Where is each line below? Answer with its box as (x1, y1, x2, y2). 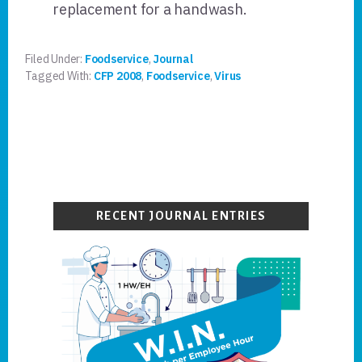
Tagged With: (25, 68, 94, 83)
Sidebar (24, 208, 131, 252)
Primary (24, 170, 139, 213)
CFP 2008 (93, 68, 142, 83)
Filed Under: (25, 51, 85, 66)
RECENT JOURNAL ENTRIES (95, 208, 267, 222)
